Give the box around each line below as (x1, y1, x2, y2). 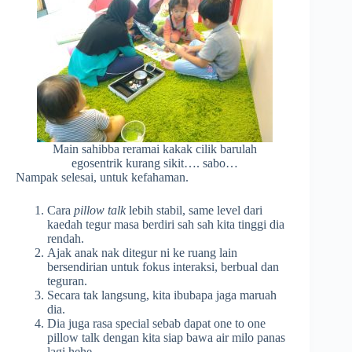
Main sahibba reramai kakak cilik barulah (53, 142, 258, 156)
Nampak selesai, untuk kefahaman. (16, 170, 189, 185)
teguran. (47, 274, 87, 288)
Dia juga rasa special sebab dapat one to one (47, 317, 266, 331)
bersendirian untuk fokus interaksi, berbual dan (47, 260, 279, 274)
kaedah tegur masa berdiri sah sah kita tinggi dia (47, 218, 284, 232)
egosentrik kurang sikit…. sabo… (71, 156, 239, 170)
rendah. (47, 232, 84, 246)
